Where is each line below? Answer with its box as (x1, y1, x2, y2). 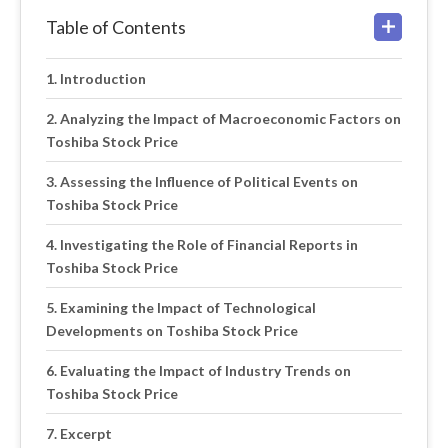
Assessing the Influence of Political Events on (59, 173, 358, 190)
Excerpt (59, 425, 112, 442)
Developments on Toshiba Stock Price (46, 322, 298, 339)
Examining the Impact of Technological (59, 299, 316, 316)
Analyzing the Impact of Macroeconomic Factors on (59, 110, 401, 127)
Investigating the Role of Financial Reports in (59, 236, 358, 253)
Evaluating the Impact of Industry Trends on (59, 362, 351, 379)
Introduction (59, 70, 146, 87)
